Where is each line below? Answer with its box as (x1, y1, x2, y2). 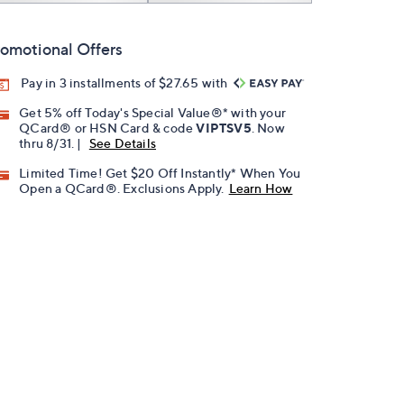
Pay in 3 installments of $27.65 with (21, 75, 231, 90)
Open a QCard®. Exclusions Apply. (19, 180, 225, 197)
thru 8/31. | (19, 135, 85, 151)
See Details (88, 135, 157, 151)
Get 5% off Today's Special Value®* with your (19, 105, 287, 121)
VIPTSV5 (196, 120, 252, 136)
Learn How (228, 180, 293, 197)
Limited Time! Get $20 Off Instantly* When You (19, 165, 301, 181)
